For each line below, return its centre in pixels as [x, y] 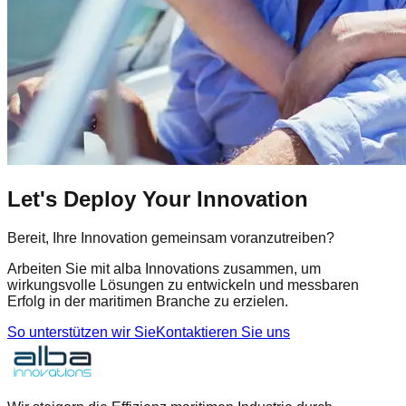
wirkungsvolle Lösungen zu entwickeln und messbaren [183, 285]
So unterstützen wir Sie [82, 333]
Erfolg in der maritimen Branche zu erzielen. [148, 302]
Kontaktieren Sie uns [223, 333]
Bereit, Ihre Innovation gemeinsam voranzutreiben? [171, 238]
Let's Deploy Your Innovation [158, 199]
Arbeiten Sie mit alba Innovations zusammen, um [164, 269]
